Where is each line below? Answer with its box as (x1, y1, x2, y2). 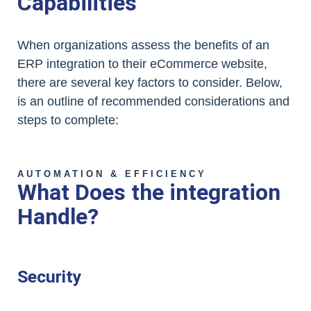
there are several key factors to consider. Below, (17, 76, 283, 90)
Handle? (17, 203, 99, 230)
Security (17, 267, 81, 287)
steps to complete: (17, 113, 119, 128)
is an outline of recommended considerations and (17, 94, 289, 109)
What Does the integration (17, 179, 280, 206)
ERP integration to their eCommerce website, (17, 57, 267, 72)
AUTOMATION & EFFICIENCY (17, 169, 207, 180)
